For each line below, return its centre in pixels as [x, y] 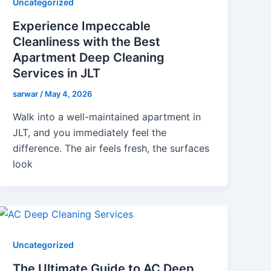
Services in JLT [57, 73]
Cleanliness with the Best [87, 42]
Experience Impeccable [82, 26]
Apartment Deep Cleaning [89, 58]
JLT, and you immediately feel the [90, 132]
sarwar [27, 94]
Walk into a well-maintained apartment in [107, 116]
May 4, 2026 [69, 94]
